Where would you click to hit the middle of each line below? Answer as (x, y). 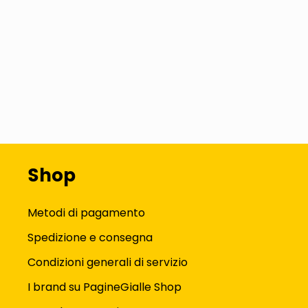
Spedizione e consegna (90, 238)
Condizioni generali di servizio (108, 262)
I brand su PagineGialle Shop (104, 287)
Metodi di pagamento (86, 213)
